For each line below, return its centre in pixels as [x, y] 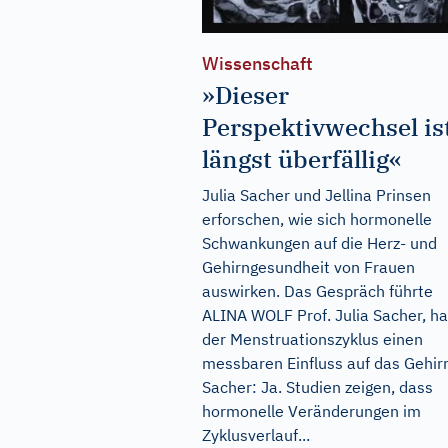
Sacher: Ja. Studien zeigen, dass [317, 387]
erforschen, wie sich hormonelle [317, 219]
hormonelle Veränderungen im [311, 411]
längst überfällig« [302, 159]
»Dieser [245, 95]
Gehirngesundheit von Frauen [308, 267]
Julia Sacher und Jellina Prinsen [316, 195]
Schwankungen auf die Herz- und [319, 243]
